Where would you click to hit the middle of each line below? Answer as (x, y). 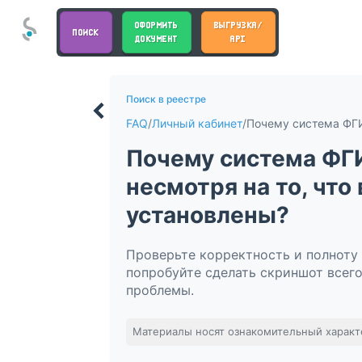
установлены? (208, 215)
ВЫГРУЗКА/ (238, 25)
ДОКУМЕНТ (156, 39)
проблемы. (160, 290)
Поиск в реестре (166, 99)
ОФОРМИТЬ (156, 25)
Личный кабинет (197, 123)
